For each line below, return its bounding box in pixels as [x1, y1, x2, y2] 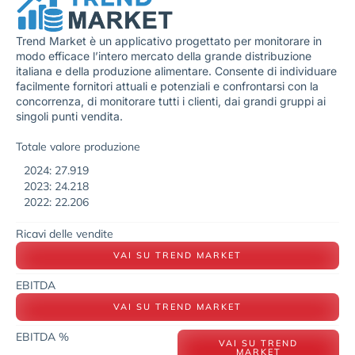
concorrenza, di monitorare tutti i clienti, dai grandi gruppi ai [16, 94, 326, 109]
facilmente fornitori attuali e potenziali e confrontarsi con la [16, 79, 319, 94]
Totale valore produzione [16, 139, 140, 154]
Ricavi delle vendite [16, 226, 113, 241]
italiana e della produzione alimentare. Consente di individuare [16, 64, 337, 78]
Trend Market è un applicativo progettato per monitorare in [16, 34, 322, 48]
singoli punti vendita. [16, 109, 126, 124]
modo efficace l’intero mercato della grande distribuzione [16, 49, 311, 63]
